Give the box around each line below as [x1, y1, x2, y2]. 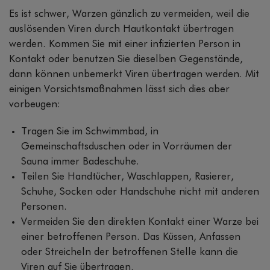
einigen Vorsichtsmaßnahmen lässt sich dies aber [9, 84, 230, 95]
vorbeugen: [9, 99, 60, 110]
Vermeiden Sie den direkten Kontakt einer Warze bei [21, 216, 259, 227]
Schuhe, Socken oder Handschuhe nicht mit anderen [21, 186, 259, 197]
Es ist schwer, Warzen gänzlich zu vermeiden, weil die [9, 8, 250, 19]
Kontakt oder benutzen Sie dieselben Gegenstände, [9, 54, 243, 64]
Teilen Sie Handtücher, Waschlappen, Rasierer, [21, 171, 234, 182]
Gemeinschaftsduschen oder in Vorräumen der [21, 141, 232, 152]
